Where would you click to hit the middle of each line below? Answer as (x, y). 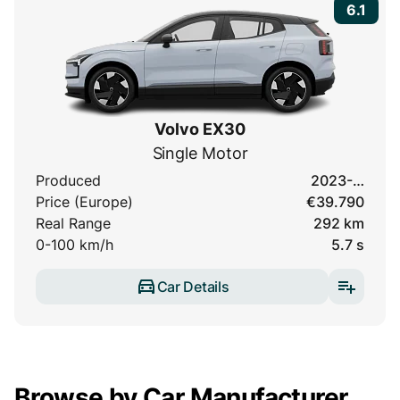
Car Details (193, 286)
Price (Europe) (84, 202)
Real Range (73, 224)
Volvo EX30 (200, 129)
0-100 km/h (75, 245)
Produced (68, 181)
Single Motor (200, 154)
